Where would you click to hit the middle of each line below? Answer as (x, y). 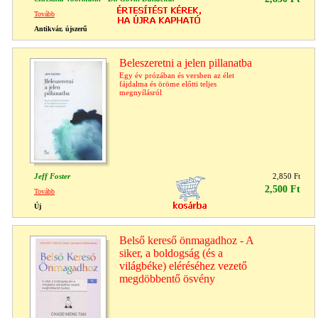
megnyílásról (141, 92)
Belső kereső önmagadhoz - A (186, 240)
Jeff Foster (52, 176)
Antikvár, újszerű (61, 28)
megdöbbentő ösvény (167, 278)
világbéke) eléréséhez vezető (183, 265)
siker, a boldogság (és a (171, 253)
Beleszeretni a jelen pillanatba (186, 62)
